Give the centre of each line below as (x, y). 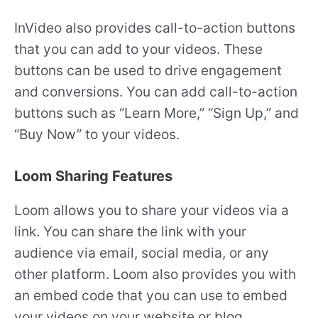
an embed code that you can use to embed (151, 296)
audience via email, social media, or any (142, 253)
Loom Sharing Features (93, 176)
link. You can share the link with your (130, 232)
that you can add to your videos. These (138, 49)
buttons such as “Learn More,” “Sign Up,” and (157, 113)
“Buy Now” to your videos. (97, 135)
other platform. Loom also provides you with (155, 274)
